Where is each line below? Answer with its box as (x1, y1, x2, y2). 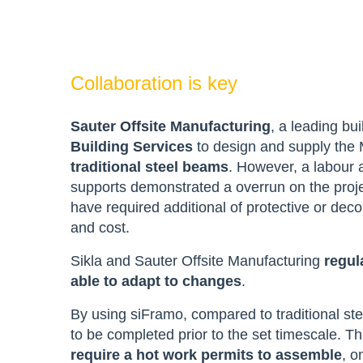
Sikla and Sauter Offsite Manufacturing (70, 252, 324, 269)
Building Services (70, 138, 193, 155)
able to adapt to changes (70, 272, 241, 289)
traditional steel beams (70, 158, 228, 175)
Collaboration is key (70, 71, 237, 94)
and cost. (70, 219, 130, 236)
